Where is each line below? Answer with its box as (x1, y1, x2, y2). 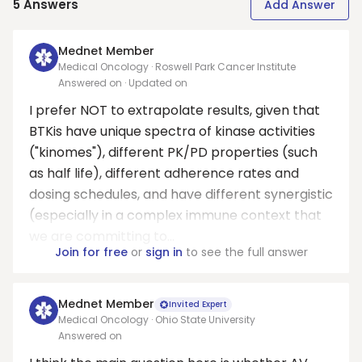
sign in (145, 244, 183, 260)
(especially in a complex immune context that (29, 206, 322, 225)
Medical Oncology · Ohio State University (58, 313, 255, 326)
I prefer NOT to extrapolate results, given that (29, 101, 320, 120)
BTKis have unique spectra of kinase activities (29, 122, 315, 141)
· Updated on (124, 76, 187, 90)
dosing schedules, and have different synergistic (29, 185, 333, 204)
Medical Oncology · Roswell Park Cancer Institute (58, 60, 296, 74)
